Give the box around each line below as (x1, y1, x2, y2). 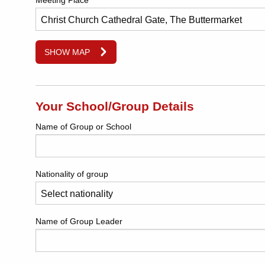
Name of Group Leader (35, 216, 122, 227)
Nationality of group (35, 169, 108, 179)
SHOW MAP (44, 47, 91, 57)
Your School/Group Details (35, 99, 194, 114)
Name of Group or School (35, 122, 131, 132)
